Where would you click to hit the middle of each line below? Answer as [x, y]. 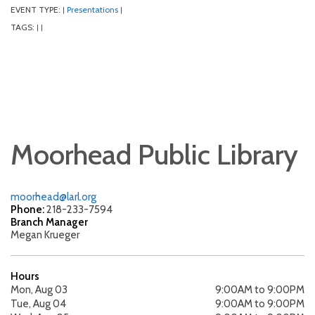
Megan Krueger [45, 235]
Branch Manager [49, 223]
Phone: [28, 210]
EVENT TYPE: [37, 10]
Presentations [92, 10]
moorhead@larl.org [53, 197]
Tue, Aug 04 [38, 304]
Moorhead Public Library [154, 155]
